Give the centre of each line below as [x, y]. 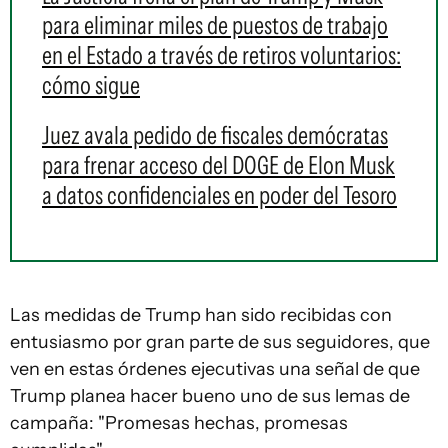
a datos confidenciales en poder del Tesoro [219, 195]
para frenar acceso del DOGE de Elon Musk [218, 165]
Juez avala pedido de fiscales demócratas [215, 135]
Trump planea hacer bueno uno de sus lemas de [210, 396]
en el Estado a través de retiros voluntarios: [221, 55]
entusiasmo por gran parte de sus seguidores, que [220, 342]
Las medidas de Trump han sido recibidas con [201, 315]
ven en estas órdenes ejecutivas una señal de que [215, 369]
